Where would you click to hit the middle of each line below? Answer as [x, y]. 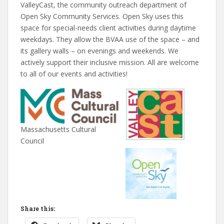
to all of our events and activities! [74, 73]
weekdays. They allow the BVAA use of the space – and [110, 39]
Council [32, 140]
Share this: [38, 208]
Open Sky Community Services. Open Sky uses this [102, 16]
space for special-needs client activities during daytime [108, 27]
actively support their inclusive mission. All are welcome [110, 62]
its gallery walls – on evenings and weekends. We [99, 50]
